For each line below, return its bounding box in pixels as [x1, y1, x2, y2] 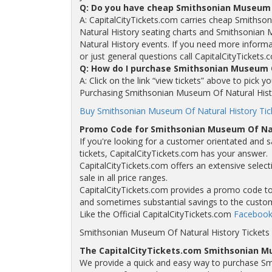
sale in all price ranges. [79, 172, 168, 183]
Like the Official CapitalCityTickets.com [79, 208, 234, 220]
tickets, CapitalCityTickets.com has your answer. [79, 148, 268, 159]
